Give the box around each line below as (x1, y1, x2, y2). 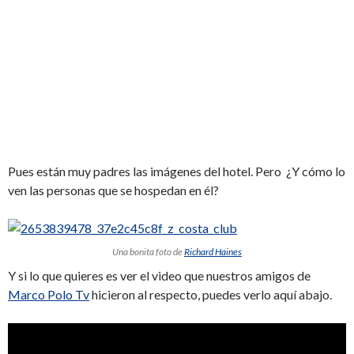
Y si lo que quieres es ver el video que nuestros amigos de (8, 267, 311, 283)
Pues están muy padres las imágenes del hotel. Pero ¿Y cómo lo (8, 163, 345, 179)
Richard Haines (184, 245, 242, 258)
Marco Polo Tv (8, 286, 89, 302)
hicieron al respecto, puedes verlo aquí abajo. (89, 286, 332, 302)
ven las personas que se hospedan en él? (8, 182, 219, 198)
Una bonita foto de (112, 245, 184, 258)
